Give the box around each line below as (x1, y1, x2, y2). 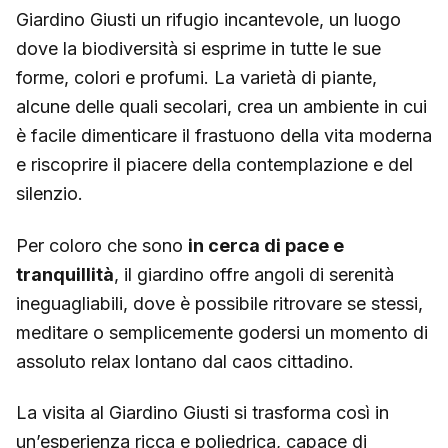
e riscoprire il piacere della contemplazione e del (16, 154, 413, 176)
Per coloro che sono (16, 234, 188, 256)
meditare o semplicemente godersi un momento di (16, 321, 428, 343)
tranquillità (16, 263, 114, 285)
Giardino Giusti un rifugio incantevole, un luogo (16, 9, 401, 31)
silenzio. (16, 183, 83, 205)
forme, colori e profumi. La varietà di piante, (16, 67, 377, 89)
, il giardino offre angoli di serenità (114, 263, 394, 285)
